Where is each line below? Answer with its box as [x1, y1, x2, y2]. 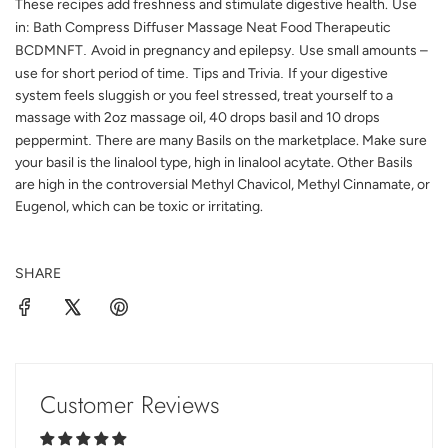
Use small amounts [299, 42, 420, 59]
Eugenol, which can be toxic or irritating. [15, 198, 263, 215]
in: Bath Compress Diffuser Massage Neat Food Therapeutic [15, 19, 391, 36]
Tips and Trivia [193, 65, 280, 82]
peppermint [15, 132, 88, 149]
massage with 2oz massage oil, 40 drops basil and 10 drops [15, 109, 380, 126]
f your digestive [292, 65, 388, 82]
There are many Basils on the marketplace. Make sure [96, 132, 427, 149]
